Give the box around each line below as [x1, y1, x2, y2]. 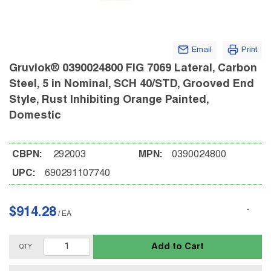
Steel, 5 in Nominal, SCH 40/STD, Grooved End [9, 79, 254, 90]
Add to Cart [151, 242, 204, 251]
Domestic [9, 111, 61, 121]
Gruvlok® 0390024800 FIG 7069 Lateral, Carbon [9, 64, 257, 74]
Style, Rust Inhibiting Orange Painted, [9, 95, 209, 105]
